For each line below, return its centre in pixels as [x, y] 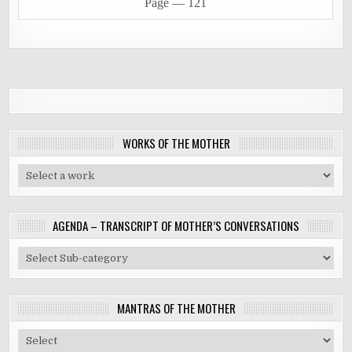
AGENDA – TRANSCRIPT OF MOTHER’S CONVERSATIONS [176, 226]
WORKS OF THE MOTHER [176, 143]
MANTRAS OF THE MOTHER [176, 308]
